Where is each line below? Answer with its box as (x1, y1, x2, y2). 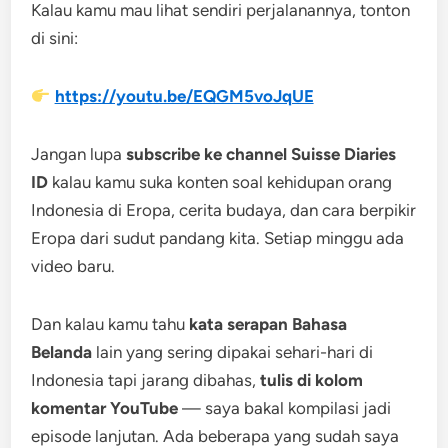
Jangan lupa (31, 144, 127, 164)
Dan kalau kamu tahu (31, 314, 190, 334)
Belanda (31, 342, 93, 362)
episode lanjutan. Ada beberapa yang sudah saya (31, 426, 400, 446)
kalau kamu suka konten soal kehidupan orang (48, 172, 393, 192)
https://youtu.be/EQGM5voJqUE (54, 86, 314, 106)
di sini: (31, 28, 79, 48)
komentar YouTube (31, 398, 179, 418)
